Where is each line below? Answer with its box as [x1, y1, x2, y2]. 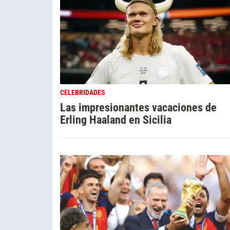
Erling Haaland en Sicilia [60, 112, 171, 126]
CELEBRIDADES [60, 88, 105, 97]
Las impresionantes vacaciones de [60, 100, 217, 114]
